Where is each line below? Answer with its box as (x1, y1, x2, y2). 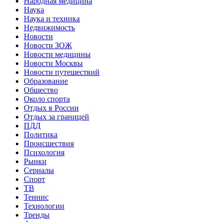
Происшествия (24, 139, 74, 148)
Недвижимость (24, 23, 75, 32)
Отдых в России (24, 103, 79, 112)
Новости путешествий (24, 67, 100, 76)
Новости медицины (24, 50, 91, 58)
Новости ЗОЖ (24, 41, 72, 50)
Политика (24, 130, 57, 139)
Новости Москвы (24, 58, 83, 67)
